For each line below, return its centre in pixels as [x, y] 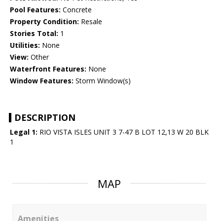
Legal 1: [24, 132]
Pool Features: [35, 10]
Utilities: [25, 45]
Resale [91, 22]
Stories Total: [34, 34]
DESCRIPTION [45, 118]
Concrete [76, 10]
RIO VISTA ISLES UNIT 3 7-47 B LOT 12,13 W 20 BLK [123, 132]
